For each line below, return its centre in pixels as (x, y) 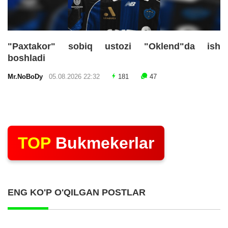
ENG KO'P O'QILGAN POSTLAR (77, 192)
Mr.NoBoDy (27, 77)
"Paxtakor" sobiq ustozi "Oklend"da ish (114, 46)
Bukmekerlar (103, 143)
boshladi (26, 58)
